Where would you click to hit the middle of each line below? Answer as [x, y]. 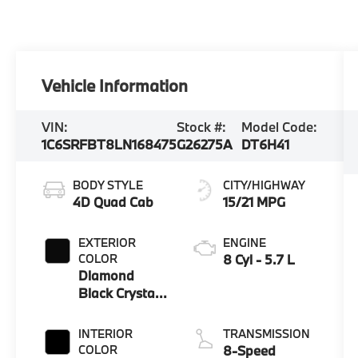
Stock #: [202, 127]
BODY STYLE [108, 185]
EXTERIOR [107, 242]
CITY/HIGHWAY [264, 185]
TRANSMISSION [266, 333]
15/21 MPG [254, 201]
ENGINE [244, 242]
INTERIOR [106, 333]
